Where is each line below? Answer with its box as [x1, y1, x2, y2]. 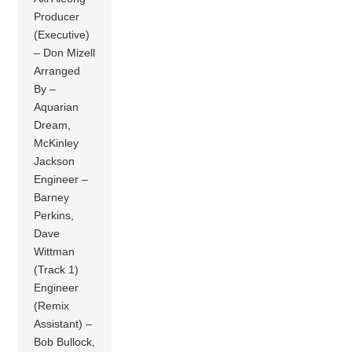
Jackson [34, 154, 75, 167]
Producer [34, 9, 80, 23]
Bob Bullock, [34, 335, 96, 348]
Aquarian [34, 100, 79, 113]
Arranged [34, 64, 81, 77]
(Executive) [34, 27, 90, 41]
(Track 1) [34, 262, 79, 276]
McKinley [34, 136, 79, 149]
